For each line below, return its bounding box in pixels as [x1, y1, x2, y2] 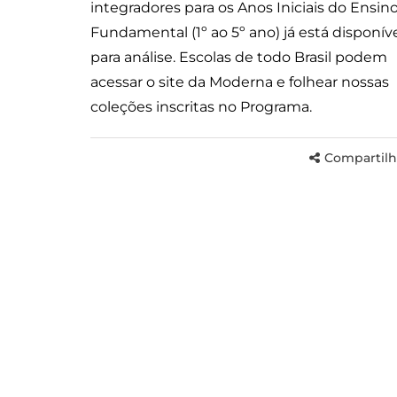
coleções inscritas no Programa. [90, 97, 315, 115]
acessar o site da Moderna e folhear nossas [90, 73, 389, 90]
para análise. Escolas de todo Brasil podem [90, 48, 387, 66]
